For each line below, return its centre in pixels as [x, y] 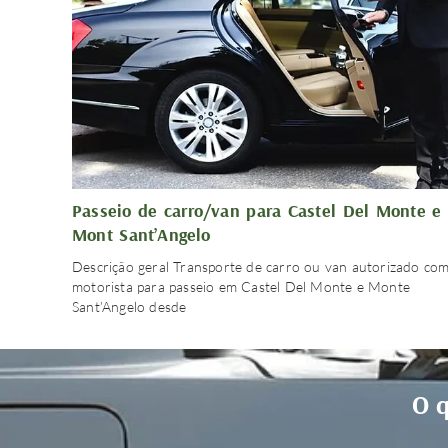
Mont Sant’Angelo [141, 235]
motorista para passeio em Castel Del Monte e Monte [241, 287]
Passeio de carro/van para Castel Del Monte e [257, 211]
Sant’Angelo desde [129, 307]
